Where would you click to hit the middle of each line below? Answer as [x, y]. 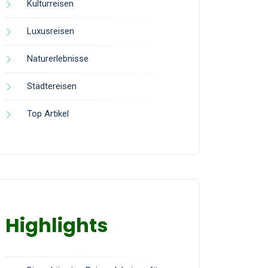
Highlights [57, 225]
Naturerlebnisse [58, 59]
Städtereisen [52, 86]
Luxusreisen [51, 31]
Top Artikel [48, 114]
